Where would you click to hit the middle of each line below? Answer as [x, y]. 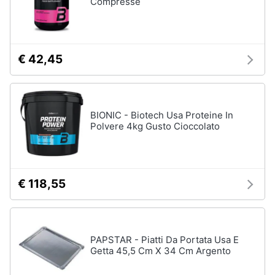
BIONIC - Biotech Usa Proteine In [162, 115]
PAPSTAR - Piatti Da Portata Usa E [165, 240]
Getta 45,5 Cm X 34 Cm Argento [161, 251]
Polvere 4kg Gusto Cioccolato [155, 126]
